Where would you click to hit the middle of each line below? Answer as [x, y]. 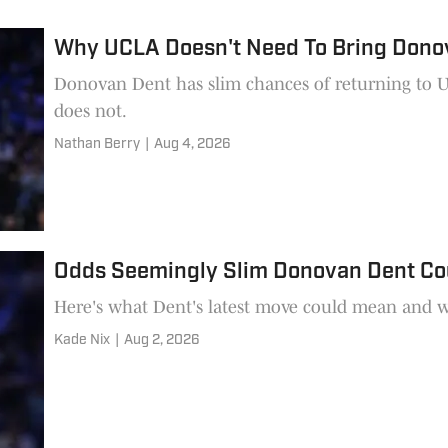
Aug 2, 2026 [162, 340]
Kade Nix [82, 340]
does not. [90, 111]
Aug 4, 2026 [192, 144]
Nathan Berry [97, 144]
